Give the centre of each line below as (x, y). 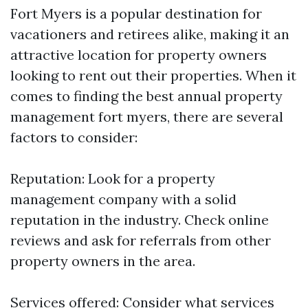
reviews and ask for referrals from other (141, 240)
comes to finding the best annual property (146, 96)
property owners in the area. (103, 261)
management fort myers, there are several (147, 117)
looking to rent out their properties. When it (153, 75)
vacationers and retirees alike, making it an (150, 34)
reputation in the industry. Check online (140, 220)
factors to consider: (74, 137)
